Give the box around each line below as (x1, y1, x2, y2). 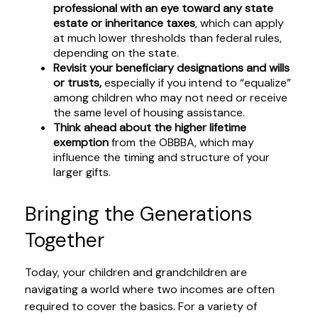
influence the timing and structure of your (53, 150, 270, 165)
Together (25, 227, 104, 254)
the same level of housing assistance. (53, 105, 245, 121)
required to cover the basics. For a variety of (25, 299, 257, 314)
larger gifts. (53, 165, 111, 180)
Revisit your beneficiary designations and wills (53, 60, 290, 76)
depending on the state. (53, 45, 179, 61)
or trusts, (53, 75, 102, 91)
